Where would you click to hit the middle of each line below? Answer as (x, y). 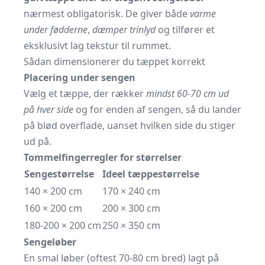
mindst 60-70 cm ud (188, 93)
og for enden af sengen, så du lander (157, 109)
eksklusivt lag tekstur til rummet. (97, 46)
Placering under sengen (80, 77)
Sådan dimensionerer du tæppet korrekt (114, 62)
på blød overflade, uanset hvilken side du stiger (130, 125)
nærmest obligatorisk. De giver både (107, 14)
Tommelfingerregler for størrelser (103, 157)
